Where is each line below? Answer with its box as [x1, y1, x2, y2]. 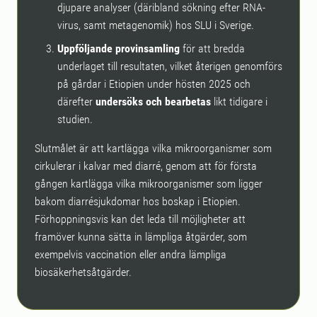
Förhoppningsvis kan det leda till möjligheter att [35, 212, 246, 226]
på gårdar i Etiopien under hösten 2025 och [57, 76, 250, 91]
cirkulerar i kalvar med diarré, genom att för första [35, 158, 257, 173]
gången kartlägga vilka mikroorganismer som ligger [35, 176, 263, 190]
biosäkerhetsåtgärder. [35, 265, 134, 279]
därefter [57, 94, 96, 108]
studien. [57, 112, 93, 126]
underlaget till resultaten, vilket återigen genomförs [57, 59, 282, 73]
